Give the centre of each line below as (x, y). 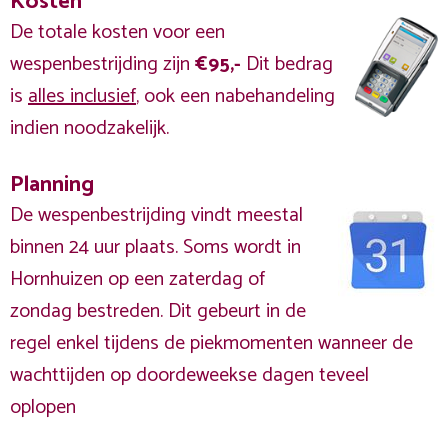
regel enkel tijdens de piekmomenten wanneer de (211, 343)
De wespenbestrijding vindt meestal (156, 215)
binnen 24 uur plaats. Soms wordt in (155, 247)
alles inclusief (82, 96)
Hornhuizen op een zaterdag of (137, 279)
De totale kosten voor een (117, 32)
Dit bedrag (289, 64)
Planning (52, 184)
